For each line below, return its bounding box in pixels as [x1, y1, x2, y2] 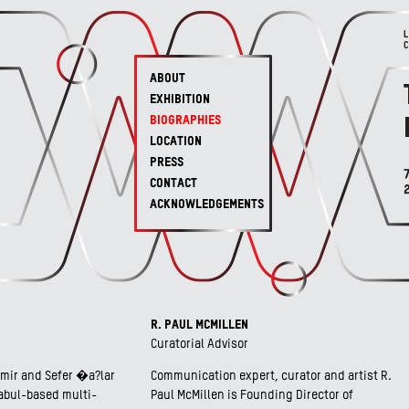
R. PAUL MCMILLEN [151, 319, 248, 331]
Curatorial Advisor [151, 338, 248, 351]
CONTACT [150, 177, 197, 190]
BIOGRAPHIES [150, 114, 221, 127]
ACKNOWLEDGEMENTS [150, 198, 264, 211]
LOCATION [150, 135, 202, 148]
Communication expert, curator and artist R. [151, 370, 392, 383]
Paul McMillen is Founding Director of [151, 389, 353, 402]
